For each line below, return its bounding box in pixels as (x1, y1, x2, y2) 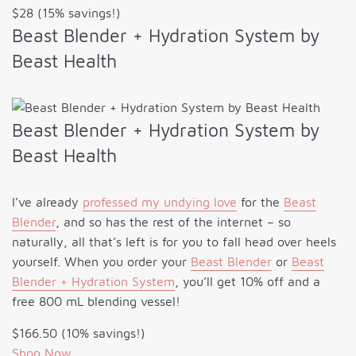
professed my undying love (83, 195, 237, 210)
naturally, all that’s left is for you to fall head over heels (12, 234, 336, 250)
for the (237, 195, 284, 210)
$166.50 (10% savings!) (12, 326, 145, 341)
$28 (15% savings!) (12, 6, 121, 21)
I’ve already (12, 195, 83, 210)
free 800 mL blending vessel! (12, 294, 180, 309)
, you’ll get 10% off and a (175, 274, 320, 289)
